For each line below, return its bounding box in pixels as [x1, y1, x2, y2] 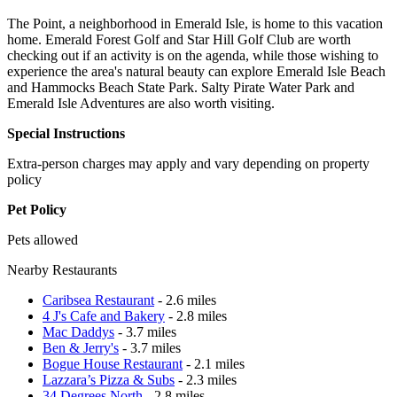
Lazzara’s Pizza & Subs [43, 371, 175, 387]
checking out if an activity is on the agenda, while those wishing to [7, 47, 378, 63]
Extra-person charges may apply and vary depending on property [7, 155, 370, 171]
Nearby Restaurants [7, 261, 117, 277]
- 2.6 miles [154, 292, 216, 307]
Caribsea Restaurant [43, 292, 154, 307]
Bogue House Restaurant [43, 355, 183, 371]
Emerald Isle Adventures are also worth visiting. [7, 95, 275, 111]
